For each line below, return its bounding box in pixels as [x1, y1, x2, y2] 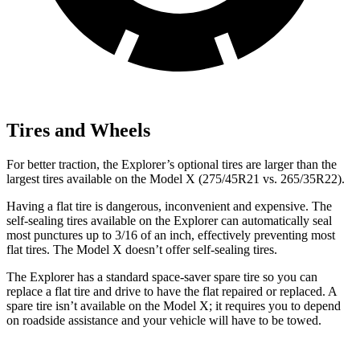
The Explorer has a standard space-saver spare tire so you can [6, 269, 317, 284]
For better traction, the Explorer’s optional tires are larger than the [6, 157, 337, 171]
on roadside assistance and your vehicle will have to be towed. [6, 313, 321, 327]
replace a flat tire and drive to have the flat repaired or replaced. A [6, 284, 337, 298]
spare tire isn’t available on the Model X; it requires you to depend [6, 298, 341, 313]
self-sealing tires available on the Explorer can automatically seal [6, 213, 332, 227]
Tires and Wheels [6, 120, 150, 141]
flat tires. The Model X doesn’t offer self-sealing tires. [6, 242, 277, 256]
